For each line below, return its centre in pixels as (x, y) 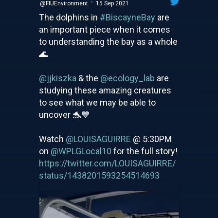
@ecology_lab (127, 78)
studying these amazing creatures (105, 90)
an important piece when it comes (104, 29)
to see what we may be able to (97, 102)
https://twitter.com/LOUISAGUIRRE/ (107, 163)
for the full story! (144, 151)
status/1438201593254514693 (99, 175)
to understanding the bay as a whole (108, 41)
